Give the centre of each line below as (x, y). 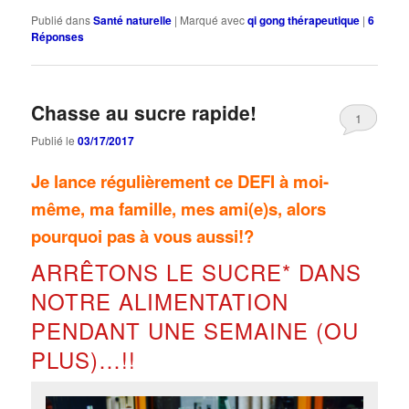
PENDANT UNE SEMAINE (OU (195, 330)
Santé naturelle (133, 21)
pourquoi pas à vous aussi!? (143, 236)
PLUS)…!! (84, 359)
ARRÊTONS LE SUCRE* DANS (197, 271)
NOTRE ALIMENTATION (160, 300)
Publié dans (61, 20)
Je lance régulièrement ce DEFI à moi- (180, 182)
